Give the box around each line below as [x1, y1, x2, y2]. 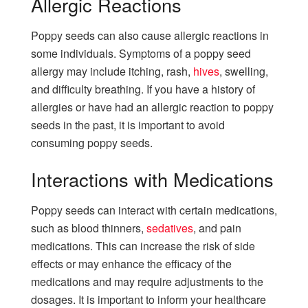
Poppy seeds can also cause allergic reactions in [31, 27, 269, 43]
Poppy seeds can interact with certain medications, [31, 201, 277, 218]
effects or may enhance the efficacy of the [31, 255, 232, 272]
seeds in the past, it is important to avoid [31, 116, 225, 133]
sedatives [146, 219, 193, 236]
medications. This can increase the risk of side [31, 237, 255, 254]
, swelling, [219, 63, 268, 79]
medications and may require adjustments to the [31, 273, 263, 289]
